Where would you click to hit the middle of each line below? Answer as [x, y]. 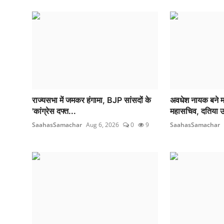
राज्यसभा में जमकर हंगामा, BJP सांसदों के [91, 100]
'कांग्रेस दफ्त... [54, 111]
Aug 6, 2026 [102, 124]
